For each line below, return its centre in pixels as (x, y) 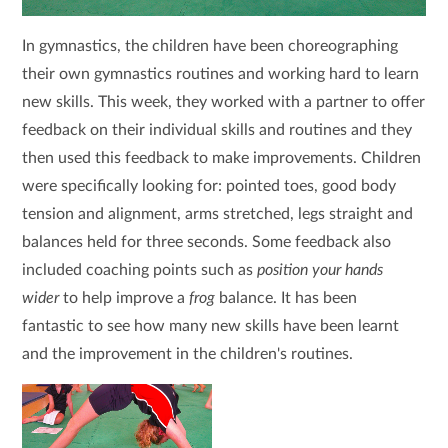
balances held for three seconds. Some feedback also (207, 241)
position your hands (320, 269)
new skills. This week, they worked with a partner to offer (224, 101)
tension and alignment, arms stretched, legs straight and (218, 213)
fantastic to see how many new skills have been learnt (211, 325)
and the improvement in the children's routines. (188, 353)
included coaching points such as (140, 269)
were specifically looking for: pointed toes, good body (209, 185)
